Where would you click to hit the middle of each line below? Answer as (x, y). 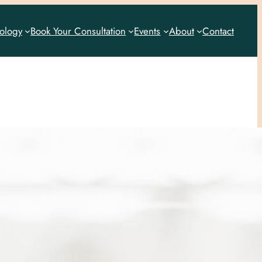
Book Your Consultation (78, 31)
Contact (218, 31)
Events (147, 31)
